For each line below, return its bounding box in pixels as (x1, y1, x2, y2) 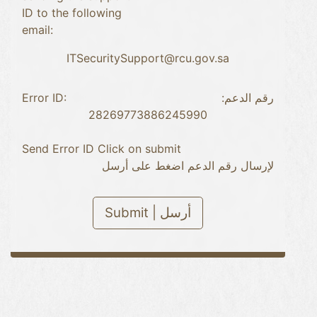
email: (22, 22, 53, 37)
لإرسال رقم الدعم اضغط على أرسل (102, 158, 274, 173)
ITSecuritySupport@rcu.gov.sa (67, 50, 229, 65)
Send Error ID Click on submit (22, 141, 181, 156)
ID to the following (22, 5, 122, 20)
